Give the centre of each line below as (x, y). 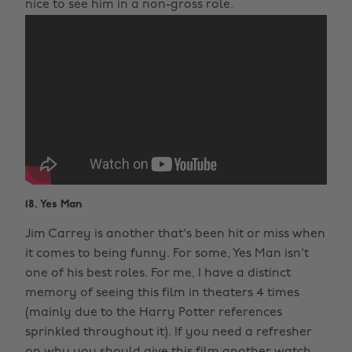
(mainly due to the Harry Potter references (154, 312)
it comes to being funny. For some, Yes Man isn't (167, 253)
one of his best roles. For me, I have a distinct (158, 273)
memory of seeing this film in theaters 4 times (162, 293)
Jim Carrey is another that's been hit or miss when (175, 234)
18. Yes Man (53, 204)
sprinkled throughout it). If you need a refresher (169, 332)
